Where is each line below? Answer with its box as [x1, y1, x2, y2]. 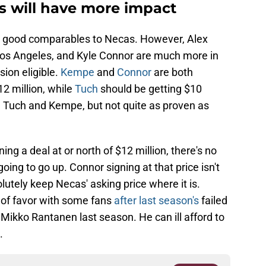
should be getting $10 [98, 83, 202, 96]
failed [201, 194, 227, 207]
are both [151, 66, 193, 79]
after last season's [114, 194, 201, 207]
